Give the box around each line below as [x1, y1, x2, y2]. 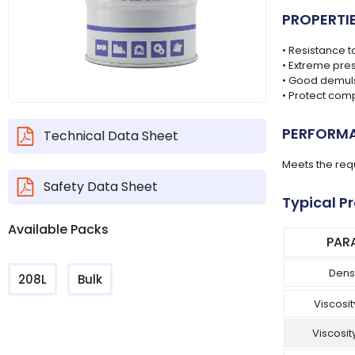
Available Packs [8, 219, 109, 239]
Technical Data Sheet [44, 126, 178, 145]
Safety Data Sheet [44, 177, 158, 196]
